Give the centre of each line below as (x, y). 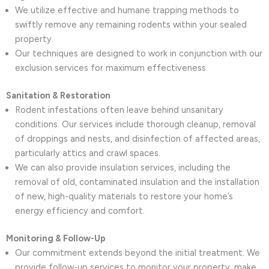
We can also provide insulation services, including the (123, 167)
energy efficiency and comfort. (80, 210)
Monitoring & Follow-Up (56, 238)
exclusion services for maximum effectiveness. (111, 68)
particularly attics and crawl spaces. (88, 153)
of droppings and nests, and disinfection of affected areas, (138, 138)
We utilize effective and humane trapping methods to (127, 10)
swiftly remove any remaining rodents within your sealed (131, 24)
